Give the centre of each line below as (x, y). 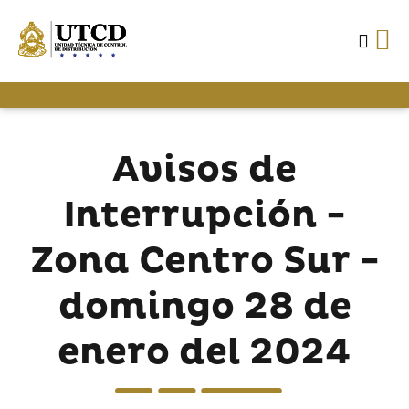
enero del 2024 (204, 353)
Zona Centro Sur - (204, 262)
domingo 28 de (204, 307)
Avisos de (204, 170)
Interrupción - (204, 216)
